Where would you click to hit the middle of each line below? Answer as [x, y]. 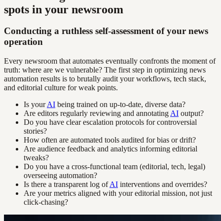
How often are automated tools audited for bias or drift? [110, 140]
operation [23, 42]
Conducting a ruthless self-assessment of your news [106, 31]
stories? [35, 131]
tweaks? [36, 158]
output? [191, 113]
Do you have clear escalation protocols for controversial [110, 122]
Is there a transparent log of [67, 184]
